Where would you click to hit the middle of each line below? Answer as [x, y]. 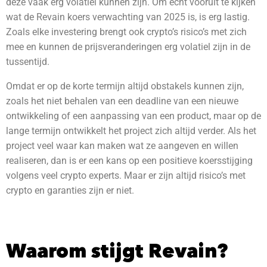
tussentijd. [29, 62]
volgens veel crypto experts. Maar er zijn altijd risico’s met [126, 176]
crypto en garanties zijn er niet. [70, 190]
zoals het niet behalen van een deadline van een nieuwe [122, 101]
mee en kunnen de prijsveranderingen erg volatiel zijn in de [128, 47]
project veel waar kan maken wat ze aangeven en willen [122, 146]
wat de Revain [37, 17]
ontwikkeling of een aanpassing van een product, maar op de [133, 116]
